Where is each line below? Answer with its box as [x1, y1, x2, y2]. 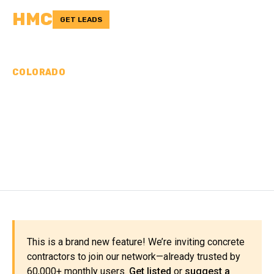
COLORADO [12, 67, 66, 78]
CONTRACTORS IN [12, 107, 187, 130]
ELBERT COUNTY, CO [12, 128, 212, 152]
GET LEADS [60, 15, 102, 24]
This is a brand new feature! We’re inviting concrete [27, 236, 245, 248]
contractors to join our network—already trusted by [27, 251, 240, 262]
